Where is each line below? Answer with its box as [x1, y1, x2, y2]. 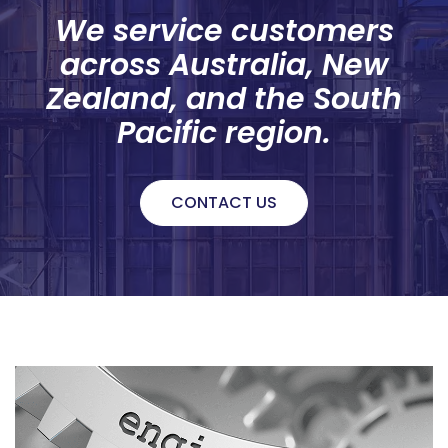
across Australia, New [60, 44, 388, 86]
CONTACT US [171, 191, 277, 214]
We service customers [54, 10, 394, 52]
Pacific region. [117, 112, 331, 154]
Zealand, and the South [46, 78, 402, 120]
